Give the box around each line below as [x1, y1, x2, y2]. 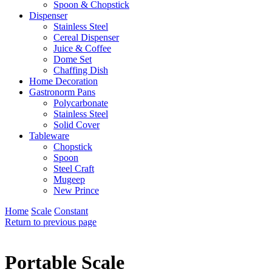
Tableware [29, 131, 69, 141]
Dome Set [53, 54, 92, 64]
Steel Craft [53, 163, 94, 174]
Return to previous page [5, 217, 97, 227]
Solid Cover [53, 120, 100, 130]
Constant [54, 206, 88, 216]
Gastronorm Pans [29, 87, 95, 97]
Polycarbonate [53, 98, 108, 108]
